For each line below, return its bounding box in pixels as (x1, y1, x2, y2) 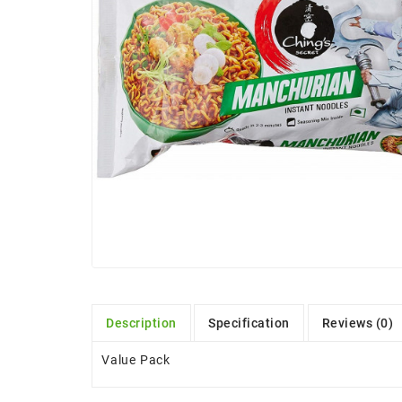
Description (106, 315, 177, 330)
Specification (208, 315, 290, 330)
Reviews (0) (321, 315, 394, 330)
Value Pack (101, 352, 170, 367)
